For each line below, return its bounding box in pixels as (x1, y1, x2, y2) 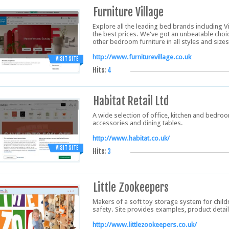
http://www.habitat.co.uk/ (93, 134, 170, 142)
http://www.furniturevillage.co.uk (93, 53, 191, 61)
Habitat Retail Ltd (94, 94, 169, 108)
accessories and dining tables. (93, 119, 183, 127)
